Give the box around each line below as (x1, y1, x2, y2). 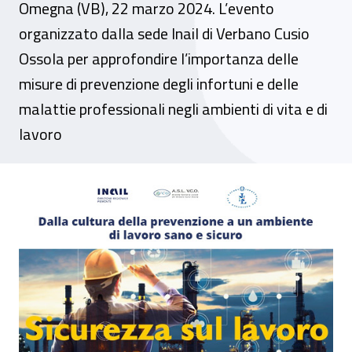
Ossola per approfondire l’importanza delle (19, 46, 299, 71)
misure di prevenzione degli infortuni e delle (19, 71, 299, 96)
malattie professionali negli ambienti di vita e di (19, 97, 328, 121)
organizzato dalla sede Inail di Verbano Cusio (19, 21, 310, 46)
